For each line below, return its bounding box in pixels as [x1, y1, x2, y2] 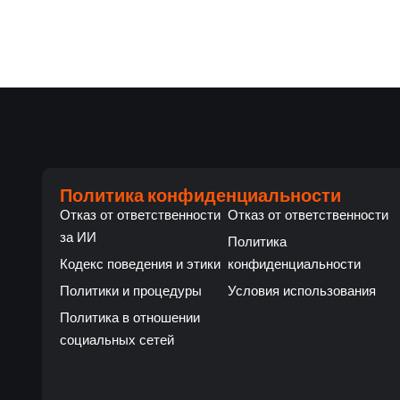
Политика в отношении [60, 308, 200, 326]
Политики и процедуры [60, 281, 202, 299]
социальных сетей [60, 330, 174, 348]
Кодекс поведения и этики [60, 254, 221, 272]
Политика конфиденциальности [60, 182, 341, 205]
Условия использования [228, 281, 377, 299]
